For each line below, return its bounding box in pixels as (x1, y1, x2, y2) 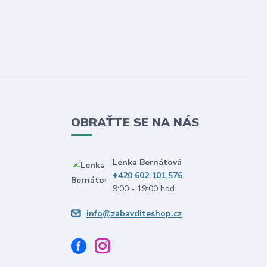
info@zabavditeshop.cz (86, 208, 182, 219)
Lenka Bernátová (112, 157, 182, 168)
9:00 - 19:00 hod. (112, 183, 176, 194)
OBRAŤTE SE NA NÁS (70, 114, 199, 131)
